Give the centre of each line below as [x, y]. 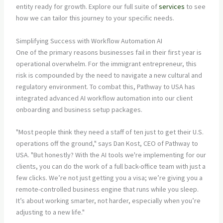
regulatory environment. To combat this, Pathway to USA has [105, 86]
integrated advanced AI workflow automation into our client [104, 98]
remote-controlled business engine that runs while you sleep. [107, 189]
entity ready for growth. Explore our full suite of [87, 7]
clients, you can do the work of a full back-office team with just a [111, 166]
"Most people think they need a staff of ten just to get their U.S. [110, 132]
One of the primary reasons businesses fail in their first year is [109, 52]
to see [195, 7]
